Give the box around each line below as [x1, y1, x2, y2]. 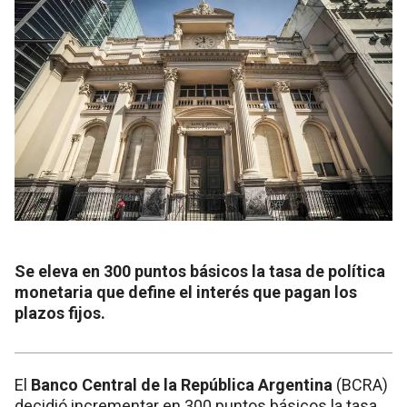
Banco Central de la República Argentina [31, 374, 333, 394]
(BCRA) [333, 374, 388, 394]
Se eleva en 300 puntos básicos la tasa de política [15, 261, 385, 281]
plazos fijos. [15, 303, 105, 323]
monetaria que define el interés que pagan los [15, 282, 357, 302]
